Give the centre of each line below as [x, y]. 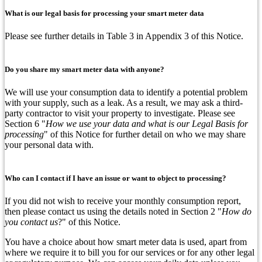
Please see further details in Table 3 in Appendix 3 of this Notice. [124, 36]
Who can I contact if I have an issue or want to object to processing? [116, 178]
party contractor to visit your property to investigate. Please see [120, 113]
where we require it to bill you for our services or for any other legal [130, 253]
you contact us [31, 222]
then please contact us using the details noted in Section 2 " [113, 212]
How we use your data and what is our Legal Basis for [147, 124]
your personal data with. [49, 145]
